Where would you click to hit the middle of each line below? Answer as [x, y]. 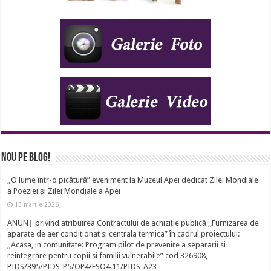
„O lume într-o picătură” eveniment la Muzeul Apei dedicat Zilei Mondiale [133, 180]
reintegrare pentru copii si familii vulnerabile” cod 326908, [108, 256]
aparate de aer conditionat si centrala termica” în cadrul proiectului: [124, 234]
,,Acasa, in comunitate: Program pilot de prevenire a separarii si [117, 245]
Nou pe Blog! [26, 158]
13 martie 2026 [37, 205]
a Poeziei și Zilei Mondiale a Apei [64, 191]
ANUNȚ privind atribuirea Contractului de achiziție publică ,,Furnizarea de [133, 223]
